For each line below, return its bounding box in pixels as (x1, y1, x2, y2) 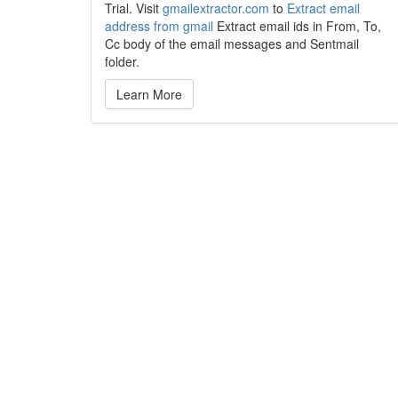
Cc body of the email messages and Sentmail (105, 35, 359, 52)
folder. (105, 52, 139, 70)
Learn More (116, 85, 182, 103)
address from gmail (105, 17, 213, 35)
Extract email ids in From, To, (213, 17, 381, 35)
